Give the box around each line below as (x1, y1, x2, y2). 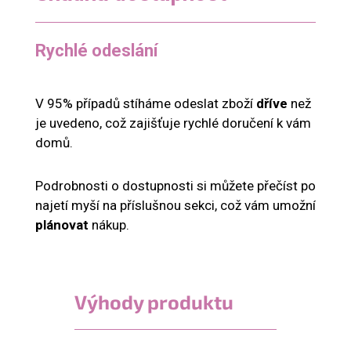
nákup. (89, 217, 129, 233)
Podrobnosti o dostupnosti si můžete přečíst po (35, 178, 316, 194)
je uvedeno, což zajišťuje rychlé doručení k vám (35, 115, 311, 132)
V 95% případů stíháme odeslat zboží (35, 96, 256, 112)
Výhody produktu (74, 290, 233, 314)
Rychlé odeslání (35, 41, 158, 61)
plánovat (35, 217, 89, 233)
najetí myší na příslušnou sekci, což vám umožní (35, 197, 316, 214)
